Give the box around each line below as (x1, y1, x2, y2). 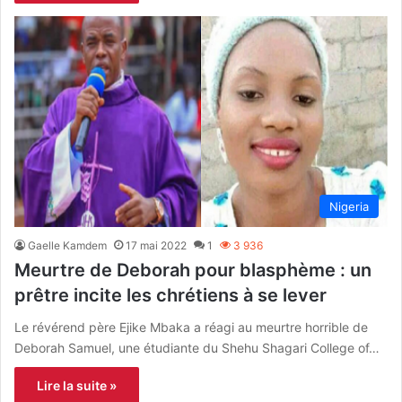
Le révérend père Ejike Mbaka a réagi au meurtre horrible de (14, 319, 368, 335)
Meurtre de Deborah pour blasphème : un (14, 258, 371, 281)
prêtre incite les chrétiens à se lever (14, 284, 327, 306)
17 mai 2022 (126, 238, 187, 252)
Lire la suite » (37, 377, 117, 393)
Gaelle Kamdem (28, 238, 107, 252)
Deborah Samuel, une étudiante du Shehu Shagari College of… (14, 339, 380, 355)
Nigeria (329, 198, 369, 214)
